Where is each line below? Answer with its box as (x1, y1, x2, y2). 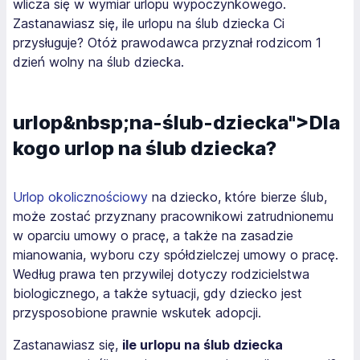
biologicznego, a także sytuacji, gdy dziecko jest (13, 285, 302, 301)
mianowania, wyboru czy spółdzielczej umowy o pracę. (13, 247, 338, 263)
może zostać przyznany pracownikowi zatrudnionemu (13, 208, 333, 224)
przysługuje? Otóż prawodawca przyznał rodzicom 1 (13, 35, 321, 51)
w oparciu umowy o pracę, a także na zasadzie (13, 227, 293, 243)
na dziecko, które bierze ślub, (148, 189, 327, 205)
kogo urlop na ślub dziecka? (13, 137, 276, 160)
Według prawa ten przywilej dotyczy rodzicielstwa (13, 266, 309, 282)
